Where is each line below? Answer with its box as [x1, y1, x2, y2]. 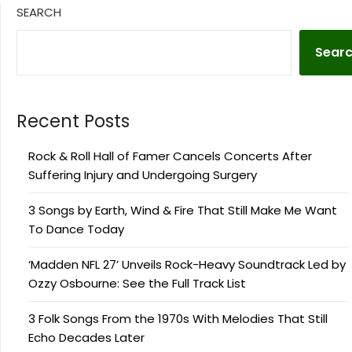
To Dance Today [28, 220, 124, 237]
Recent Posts [16, 108, 130, 134]
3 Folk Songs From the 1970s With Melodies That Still [28, 310, 328, 327]
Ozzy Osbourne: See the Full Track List [28, 274, 246, 291]
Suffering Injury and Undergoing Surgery [28, 166, 257, 183]
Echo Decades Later [28, 328, 145, 346]
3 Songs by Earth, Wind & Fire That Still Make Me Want [28, 201, 337, 218]
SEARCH [16, 3, 61, 20]
